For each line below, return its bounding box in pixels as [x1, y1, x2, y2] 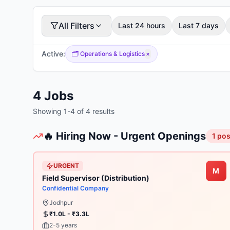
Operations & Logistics [80, 50, 145, 57]
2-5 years [49, 221, 77, 229]
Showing [33, 107, 64, 116]
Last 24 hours [118, 21, 165, 30]
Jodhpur [49, 199, 73, 206]
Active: [42, 49, 65, 58]
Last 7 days [179, 21, 219, 30]
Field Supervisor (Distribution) [42, 174, 149, 182]
